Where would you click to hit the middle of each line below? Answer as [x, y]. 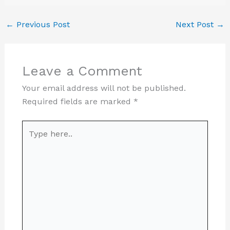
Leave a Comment [82, 71]
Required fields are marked [78, 101]
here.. [32, 140]
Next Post [196, 24]
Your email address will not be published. [104, 88]
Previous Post [42, 24]
